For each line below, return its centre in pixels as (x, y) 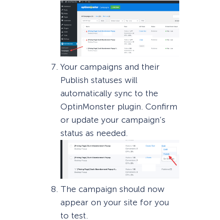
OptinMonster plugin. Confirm (119, 107)
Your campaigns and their (110, 67)
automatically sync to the (109, 94)
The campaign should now (112, 189)
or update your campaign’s (113, 120)
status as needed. (94, 133)
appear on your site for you (114, 202)
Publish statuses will (99, 80)
